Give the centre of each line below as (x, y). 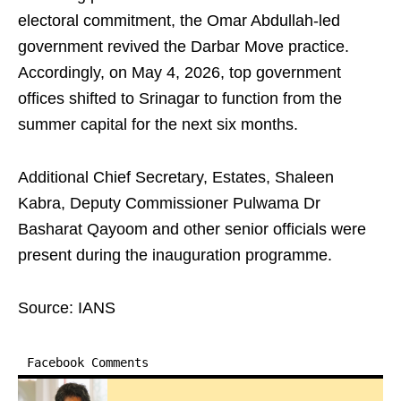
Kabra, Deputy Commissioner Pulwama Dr (169, 203)
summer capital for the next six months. (158, 124)
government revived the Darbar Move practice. (183, 47)
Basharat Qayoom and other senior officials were (192, 229)
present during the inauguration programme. (175, 255)
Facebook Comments (88, 363)
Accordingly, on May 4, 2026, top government (179, 73)
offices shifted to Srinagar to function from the (180, 98)
